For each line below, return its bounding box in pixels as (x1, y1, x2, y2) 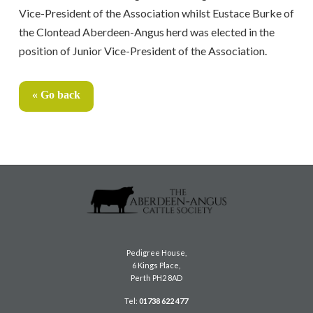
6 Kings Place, (132, 261, 181, 270)
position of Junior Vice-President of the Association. (18, 43, 267, 57)
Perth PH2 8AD (130, 273, 182, 283)
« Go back (31, 88, 80, 101)
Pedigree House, (126, 248, 187, 258)
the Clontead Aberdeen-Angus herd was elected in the (18, 24, 275, 38)
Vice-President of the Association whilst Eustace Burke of (18, 6, 294, 20)
